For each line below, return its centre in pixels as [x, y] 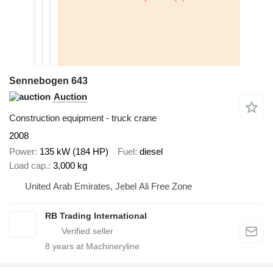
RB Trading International [96, 216]
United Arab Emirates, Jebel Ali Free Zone [108, 186]
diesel [151, 152]
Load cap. [29, 166]
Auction [70, 96]
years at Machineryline [95, 246]
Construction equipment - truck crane [83, 118]
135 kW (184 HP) [74, 152]
